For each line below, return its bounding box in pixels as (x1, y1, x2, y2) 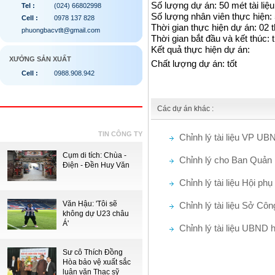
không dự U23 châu (63, 209, 129, 218)
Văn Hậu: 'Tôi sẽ (63, 199, 117, 208)
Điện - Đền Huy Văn (63, 161, 130, 169)
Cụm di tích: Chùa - (63, 151, 126, 160)
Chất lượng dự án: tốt (151, 58, 237, 69)
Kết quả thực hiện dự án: (151, 44, 252, 55)
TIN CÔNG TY (98, 130, 142, 137)
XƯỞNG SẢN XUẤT (9, 55, 71, 63)
